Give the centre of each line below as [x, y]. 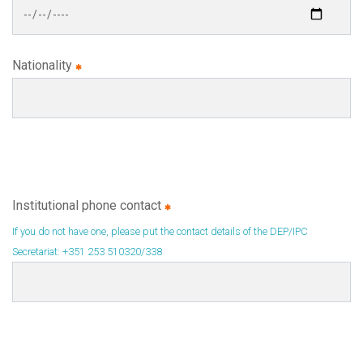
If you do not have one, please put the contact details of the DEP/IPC [160, 231]
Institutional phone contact [88, 205]
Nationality [44, 65]
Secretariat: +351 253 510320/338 [87, 252]
